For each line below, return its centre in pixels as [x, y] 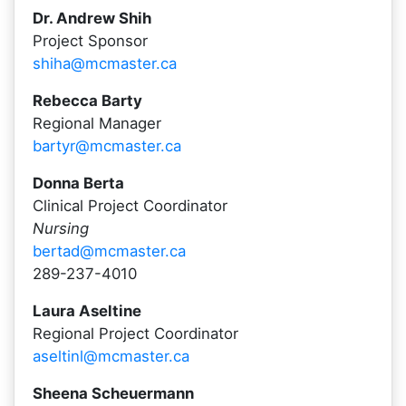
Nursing [61, 228]
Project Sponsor [90, 41]
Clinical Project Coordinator [130, 206]
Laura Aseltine [87, 311]
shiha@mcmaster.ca [105, 63]
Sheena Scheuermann [113, 393]
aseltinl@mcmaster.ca [111, 356]
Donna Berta [78, 183]
